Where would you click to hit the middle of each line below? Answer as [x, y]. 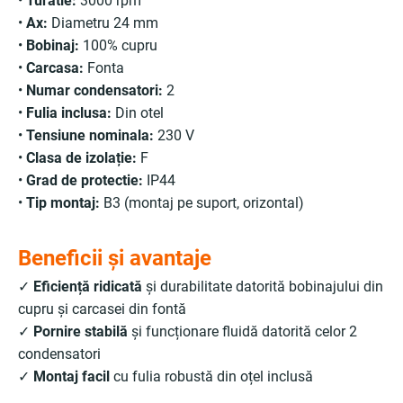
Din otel [138, 113]
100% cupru [118, 45]
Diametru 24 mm [103, 23]
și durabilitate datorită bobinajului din [263, 287]
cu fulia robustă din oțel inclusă [211, 376]
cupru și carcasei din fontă [102, 309]
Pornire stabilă [81, 331]
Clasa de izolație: [81, 158]
